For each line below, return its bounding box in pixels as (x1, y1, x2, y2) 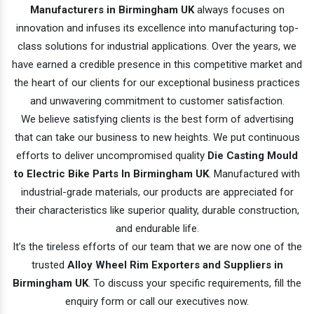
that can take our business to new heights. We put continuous (14, 130, 300, 144)
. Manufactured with (209, 167, 300, 180)
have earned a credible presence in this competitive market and (12, 57, 302, 71)
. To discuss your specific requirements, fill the (88, 276, 301, 289)
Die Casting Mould (207, 149, 298, 162)
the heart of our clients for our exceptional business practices (14, 76, 300, 89)
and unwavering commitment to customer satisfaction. (29, 94, 285, 107)
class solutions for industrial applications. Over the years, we (18, 39, 296, 53)
